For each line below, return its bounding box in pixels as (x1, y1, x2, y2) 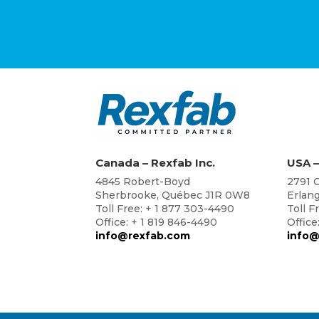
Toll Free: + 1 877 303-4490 (95, 202, 235, 216)
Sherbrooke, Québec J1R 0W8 (95, 189, 251, 202)
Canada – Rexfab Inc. (95, 156, 216, 170)
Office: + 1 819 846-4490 (95, 216, 218, 229)
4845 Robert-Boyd (95, 175, 191, 189)
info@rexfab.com (95, 229, 191, 243)
